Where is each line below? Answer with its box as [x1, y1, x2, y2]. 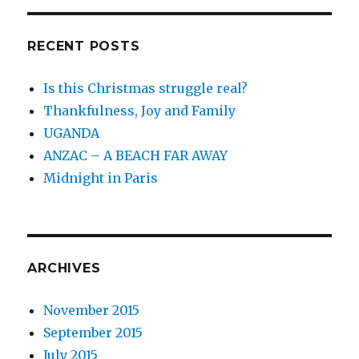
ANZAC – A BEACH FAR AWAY [43, 147, 228, 163]
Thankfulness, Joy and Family [43, 103, 236, 119]
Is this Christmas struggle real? [43, 80, 248, 96]
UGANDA [43, 125, 100, 141]
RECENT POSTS [27, 38, 140, 54]
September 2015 [43, 325, 143, 341]
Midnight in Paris [43, 170, 159, 186]
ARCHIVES [27, 260, 101, 276]
